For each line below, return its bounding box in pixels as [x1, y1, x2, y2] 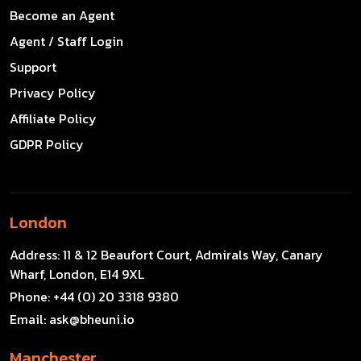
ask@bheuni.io [49, 309, 135, 329]
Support [10, 56, 56, 77]
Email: [10, 309, 49, 329]
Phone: [10, 286, 53, 306]
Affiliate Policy [10, 108, 97, 128]
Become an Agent [10, 5, 114, 25]
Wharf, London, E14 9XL [10, 263, 144, 284]
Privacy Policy [10, 82, 96, 102]
